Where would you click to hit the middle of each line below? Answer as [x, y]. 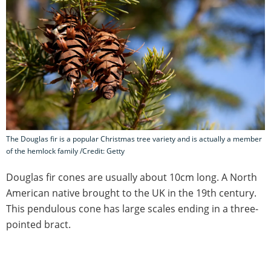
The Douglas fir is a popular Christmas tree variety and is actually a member [134, 139]
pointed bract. [38, 225]
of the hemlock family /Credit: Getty [65, 151]
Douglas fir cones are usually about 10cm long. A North [132, 178]
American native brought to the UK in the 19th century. [131, 193]
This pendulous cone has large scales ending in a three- [132, 209]
